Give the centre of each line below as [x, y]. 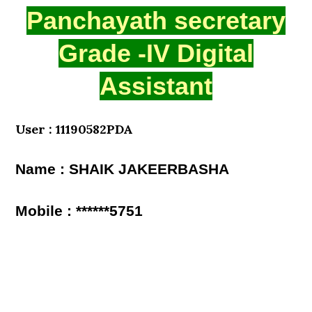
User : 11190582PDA [75, 129]
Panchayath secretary [156, 21]
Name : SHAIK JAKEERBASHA [123, 169]
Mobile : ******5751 [79, 211]
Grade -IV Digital [156, 53]
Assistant [156, 86]
